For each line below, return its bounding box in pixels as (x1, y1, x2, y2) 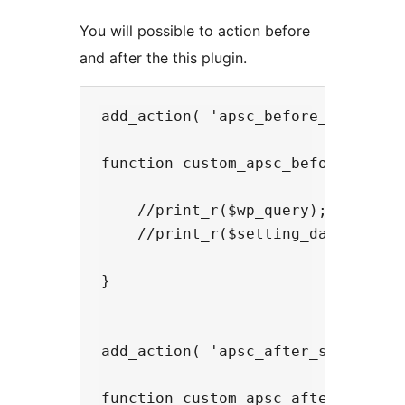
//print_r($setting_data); (101, 224, 363, 242)
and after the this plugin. (80, 48, 247, 67)
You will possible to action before (80, 21, 310, 40)
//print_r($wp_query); (101, 201, 327, 219)
